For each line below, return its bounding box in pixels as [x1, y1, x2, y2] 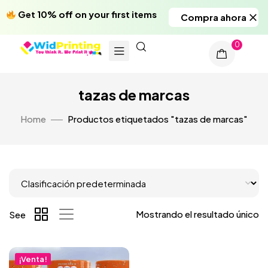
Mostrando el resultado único [136, 208, 259, 220]
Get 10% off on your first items [16, 8, 157, 20]
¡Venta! [19, 254, 47, 264]
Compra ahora [181, 11, 247, 23]
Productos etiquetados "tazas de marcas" [68, 113, 248, 124]
